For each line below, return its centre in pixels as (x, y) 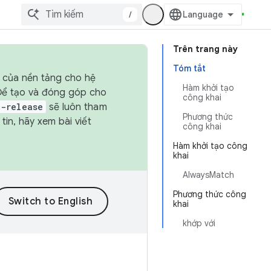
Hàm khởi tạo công (210, 146)
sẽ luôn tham (77, 107)
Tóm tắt (189, 68)
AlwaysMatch (208, 175)
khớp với (199, 223)
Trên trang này (205, 49)
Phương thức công (210, 194)
